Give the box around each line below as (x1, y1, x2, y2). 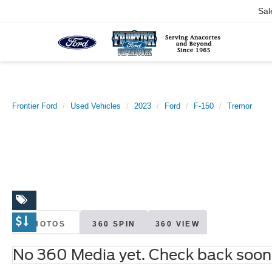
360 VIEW (155, 219, 200, 228)
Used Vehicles (70, 101, 121, 110)
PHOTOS (26, 219, 66, 228)
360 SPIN (92, 219, 136, 228)
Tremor (227, 101, 252, 110)
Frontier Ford (12, 101, 57, 110)
